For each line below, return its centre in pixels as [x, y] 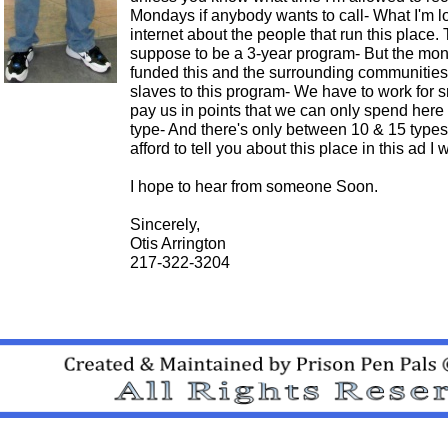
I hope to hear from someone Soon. [254, 186]
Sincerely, [165, 224]
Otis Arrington [178, 243]
